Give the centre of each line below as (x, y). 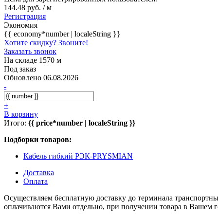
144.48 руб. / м (28, 7)
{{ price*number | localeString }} (82, 123)
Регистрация (25, 16)
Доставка (39, 172)
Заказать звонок (30, 51)
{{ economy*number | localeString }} (62, 34)
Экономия (21, 25)
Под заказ (20, 69)
